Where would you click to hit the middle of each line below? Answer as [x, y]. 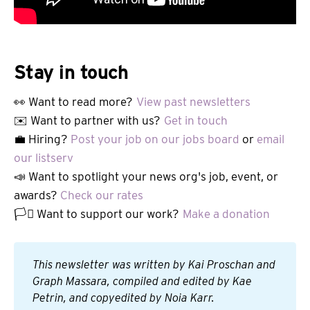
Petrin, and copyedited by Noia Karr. [124, 298]
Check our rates [102, 195]
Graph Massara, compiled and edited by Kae [143, 281]
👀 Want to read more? [73, 101]
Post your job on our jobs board [155, 139]
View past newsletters [193, 101]
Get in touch [196, 120]
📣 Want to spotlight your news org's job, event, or [146, 176]
